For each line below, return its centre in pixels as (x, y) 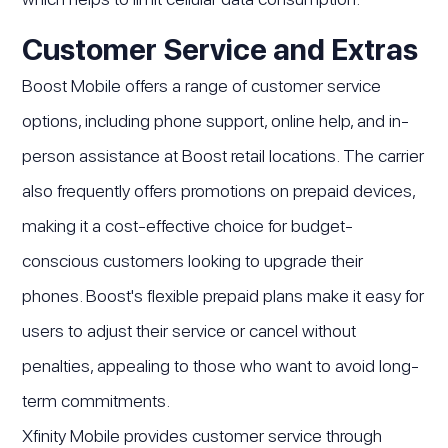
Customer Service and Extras (220, 48)
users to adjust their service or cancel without (189, 330)
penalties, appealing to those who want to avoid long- (221, 365)
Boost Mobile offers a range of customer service (202, 85)
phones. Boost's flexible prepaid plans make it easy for (223, 295)
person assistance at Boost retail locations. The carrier (223, 155)
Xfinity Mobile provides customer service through (202, 435)
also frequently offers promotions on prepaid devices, (219, 190)
